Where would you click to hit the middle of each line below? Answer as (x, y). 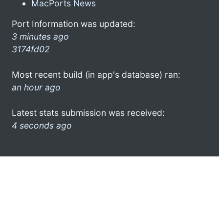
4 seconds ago (42, 125)
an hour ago (36, 87)
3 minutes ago (40, 36)
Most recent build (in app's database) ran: (96, 74)
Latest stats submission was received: (88, 112)
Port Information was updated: (74, 23)
